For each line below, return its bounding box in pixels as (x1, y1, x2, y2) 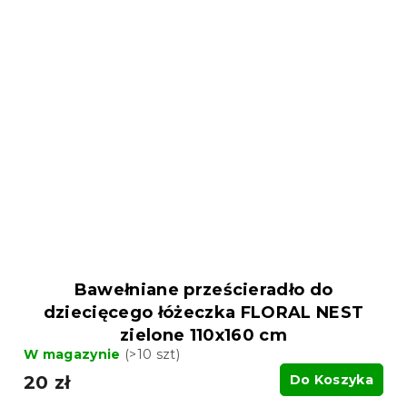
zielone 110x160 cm (120, 324, 287, 345)
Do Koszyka (289, 371, 373, 388)
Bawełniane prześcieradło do (74, 279, 333, 300)
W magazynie (24, 345, 124, 362)
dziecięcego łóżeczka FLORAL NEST (43, 302, 364, 323)
